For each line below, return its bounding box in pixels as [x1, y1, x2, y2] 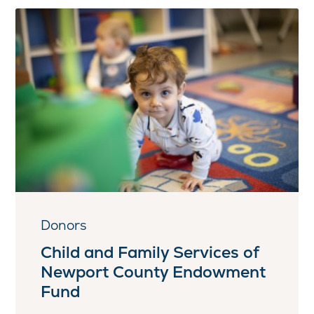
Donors [41, 216, 88, 234]
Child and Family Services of [41, 241, 260, 263]
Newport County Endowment [41, 261, 266, 282]
